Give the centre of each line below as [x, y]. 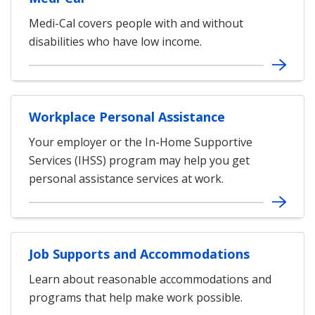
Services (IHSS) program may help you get [139, 160]
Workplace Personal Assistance [127, 117]
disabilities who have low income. [115, 41]
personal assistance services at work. [126, 179]
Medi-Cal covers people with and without [136, 23]
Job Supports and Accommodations [139, 254]
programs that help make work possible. [136, 297]
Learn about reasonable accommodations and [150, 279]
